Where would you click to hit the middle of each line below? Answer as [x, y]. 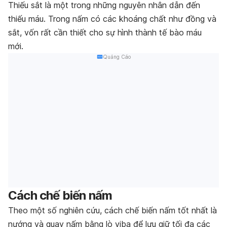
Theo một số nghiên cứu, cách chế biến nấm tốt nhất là [112, 211]
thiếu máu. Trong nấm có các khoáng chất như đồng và [112, 18]
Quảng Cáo [117, 56]
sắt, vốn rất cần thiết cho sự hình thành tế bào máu [105, 32]
